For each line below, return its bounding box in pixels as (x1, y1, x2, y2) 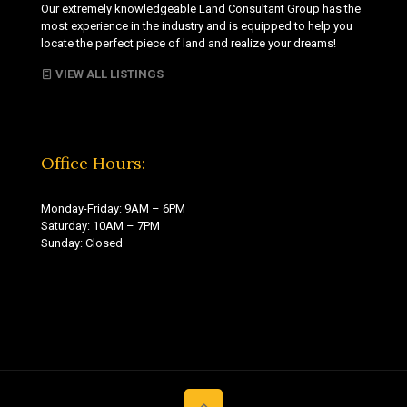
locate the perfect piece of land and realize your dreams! (41, 35, 336, 50)
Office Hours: (41, 152, 145, 174)
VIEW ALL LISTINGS (53, 66, 164, 81)
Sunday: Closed (41, 235, 123, 250)
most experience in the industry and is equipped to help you (41, 18, 352, 33)
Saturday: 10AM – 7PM (41, 218, 160, 233)
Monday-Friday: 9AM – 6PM (41, 201, 185, 215)
